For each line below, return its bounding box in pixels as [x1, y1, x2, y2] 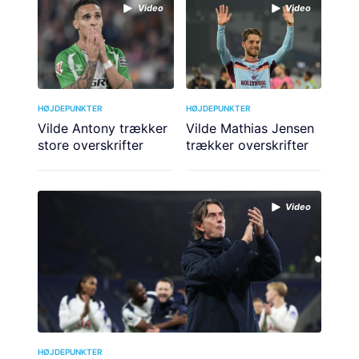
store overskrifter [38, 136, 143, 153]
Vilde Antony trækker [38, 119, 167, 136]
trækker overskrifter [185, 136, 309, 153]
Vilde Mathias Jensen [185, 119, 314, 136]
